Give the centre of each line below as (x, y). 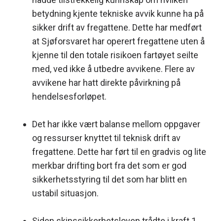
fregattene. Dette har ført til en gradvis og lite (119, 151)
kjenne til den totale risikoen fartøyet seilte (115, 55)
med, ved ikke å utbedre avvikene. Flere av (113, 69)
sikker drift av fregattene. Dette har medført (117, 27)
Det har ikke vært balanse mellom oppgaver (116, 124)
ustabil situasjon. (65, 193)
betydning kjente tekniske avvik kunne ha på (118, 13)
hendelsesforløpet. (69, 96)
